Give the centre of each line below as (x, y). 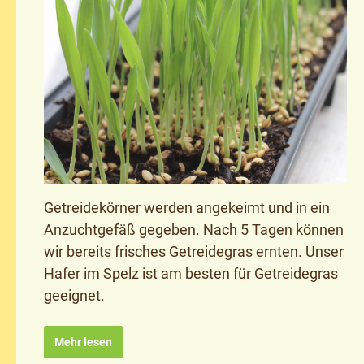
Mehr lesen (83, 342)
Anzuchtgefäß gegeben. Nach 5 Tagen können (194, 229)
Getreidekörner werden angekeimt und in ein (187, 207)
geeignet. (74, 295)
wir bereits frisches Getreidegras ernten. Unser (194, 251)
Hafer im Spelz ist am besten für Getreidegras (191, 273)
